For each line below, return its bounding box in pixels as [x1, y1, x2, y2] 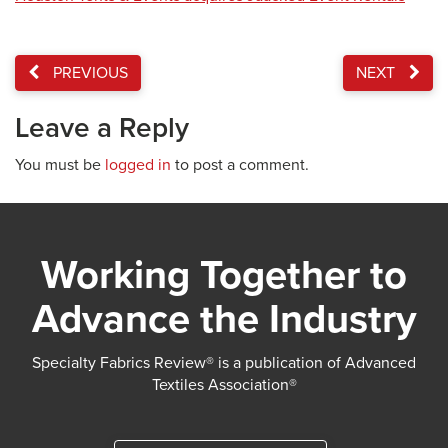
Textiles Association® [151, 375, 297, 395]
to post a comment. [171, 155, 309, 175]
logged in [105, 155, 171, 175]
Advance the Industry [31, 295, 417, 343]
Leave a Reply [15, 111, 189, 145]
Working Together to [41, 251, 407, 299]
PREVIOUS [49, 63, 128, 83]
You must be [15, 155, 105, 175]
